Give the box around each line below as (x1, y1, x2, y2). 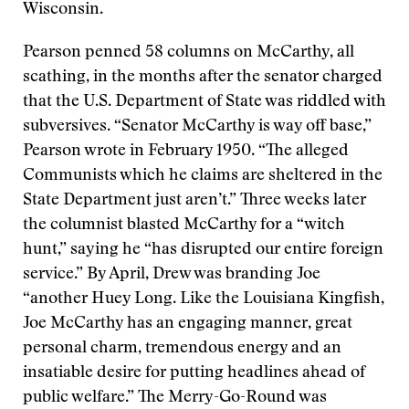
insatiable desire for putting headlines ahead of (23, 365, 365, 382)
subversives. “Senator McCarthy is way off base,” (23, 119, 372, 135)
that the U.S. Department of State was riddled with (23, 94, 386, 110)
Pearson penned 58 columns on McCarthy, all (23, 45, 354, 61)
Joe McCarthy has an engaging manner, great (23, 316, 352, 332)
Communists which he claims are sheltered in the (23, 168, 383, 184)
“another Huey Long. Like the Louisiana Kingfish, (23, 291, 384, 308)
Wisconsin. (23, 2, 103, 18)
